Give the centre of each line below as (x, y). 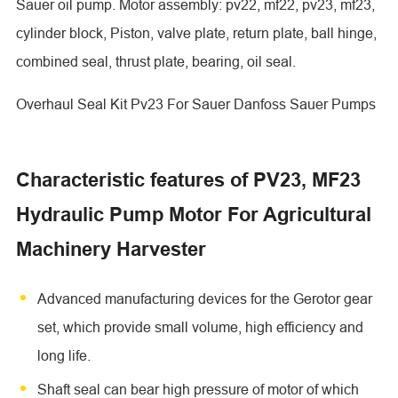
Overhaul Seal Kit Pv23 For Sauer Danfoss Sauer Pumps (195, 104)
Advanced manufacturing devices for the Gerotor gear (204, 299)
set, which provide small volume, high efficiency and (200, 327)
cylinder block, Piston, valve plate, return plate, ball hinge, (196, 33)
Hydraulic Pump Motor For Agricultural (193, 215)
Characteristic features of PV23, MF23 (188, 180)
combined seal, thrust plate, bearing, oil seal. (155, 62)
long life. (64, 356)
